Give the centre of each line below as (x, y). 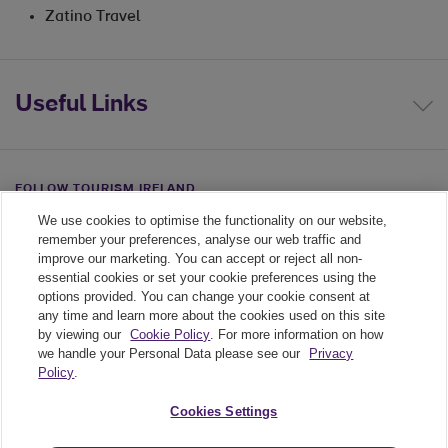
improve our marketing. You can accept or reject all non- (200, 258)
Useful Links (81, 105)
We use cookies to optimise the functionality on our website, (213, 220)
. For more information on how (297, 334)
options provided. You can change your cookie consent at (204, 296)
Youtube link (138, 228)
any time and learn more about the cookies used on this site (212, 315)
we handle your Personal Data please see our (171, 353)
